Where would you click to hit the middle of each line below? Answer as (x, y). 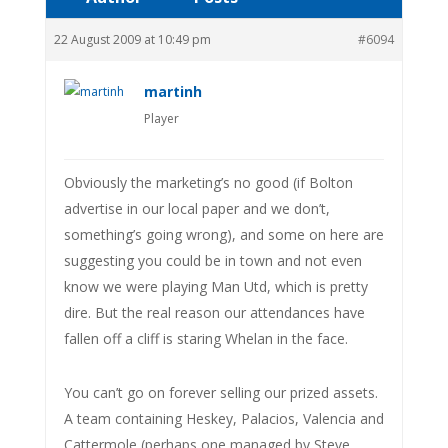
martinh (172, 91)
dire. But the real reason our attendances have (214, 312)
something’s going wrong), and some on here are (223, 234)
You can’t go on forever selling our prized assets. (220, 392)
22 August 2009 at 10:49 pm (132, 39)
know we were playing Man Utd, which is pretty (215, 286)
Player (161, 118)
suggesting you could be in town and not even (212, 260)
